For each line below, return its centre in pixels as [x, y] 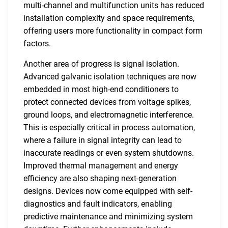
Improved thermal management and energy [101, 166]
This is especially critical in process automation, [109, 127]
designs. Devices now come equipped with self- [108, 191]
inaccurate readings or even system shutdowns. [109, 153]
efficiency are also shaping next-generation [100, 178]
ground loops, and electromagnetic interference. [109, 115]
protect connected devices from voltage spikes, [107, 102]
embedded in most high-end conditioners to [101, 89]
